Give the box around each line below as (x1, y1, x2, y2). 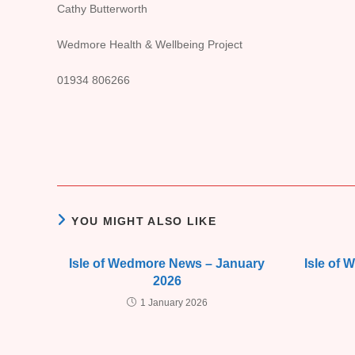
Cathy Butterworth (57, 2, 147, 15)
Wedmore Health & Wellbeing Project (57, 38, 242, 51)
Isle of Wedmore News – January (69, 257, 265, 270)
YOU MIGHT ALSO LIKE (71, 215, 217, 227)
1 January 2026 (139, 297, 208, 308)
